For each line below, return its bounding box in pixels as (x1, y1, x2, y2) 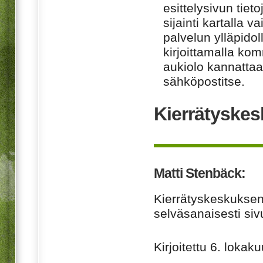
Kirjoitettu (154, 240, 210, 254)
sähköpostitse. (163, 74, 245, 88)
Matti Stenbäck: (154, 166, 245, 181)
